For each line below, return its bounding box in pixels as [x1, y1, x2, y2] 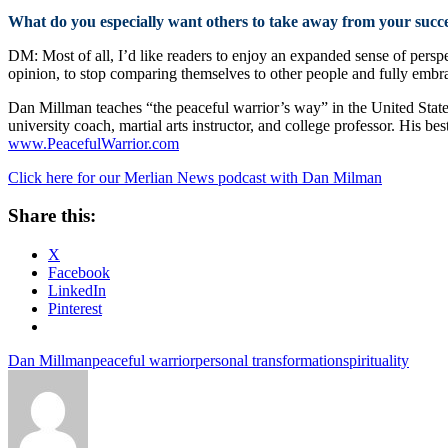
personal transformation [195, 352, 343, 370]
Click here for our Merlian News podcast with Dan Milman [8, 168, 382, 186]
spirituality [343, 352, 409, 370]
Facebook [48, 264, 110, 282]
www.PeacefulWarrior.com [8, 134, 179, 152]
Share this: [8, 205, 96, 227]
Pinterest [48, 300, 102, 318]
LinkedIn [48, 282, 106, 300]
